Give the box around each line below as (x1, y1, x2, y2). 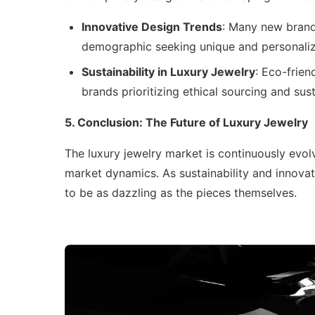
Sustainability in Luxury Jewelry (82, 65, 255, 79)
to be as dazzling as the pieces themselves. (65, 186, 297, 200)
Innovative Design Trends (82, 20, 222, 34)
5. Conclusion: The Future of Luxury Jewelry (65, 115, 308, 130)
